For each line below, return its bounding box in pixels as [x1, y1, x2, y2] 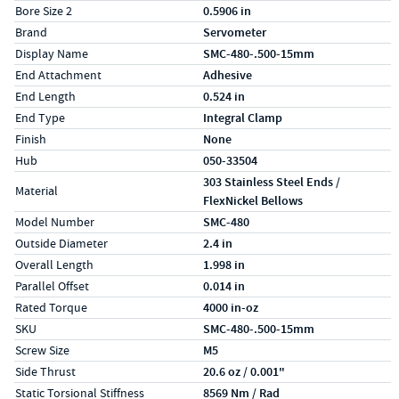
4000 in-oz [203, 299, 258, 316]
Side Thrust [15, 363, 76, 379]
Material [15, 183, 58, 199]
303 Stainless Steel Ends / [203, 174, 340, 191]
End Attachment [15, 67, 102, 83]
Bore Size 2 [15, 3, 72, 19]
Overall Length [15, 256, 94, 273]
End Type [15, 110, 65, 126]
